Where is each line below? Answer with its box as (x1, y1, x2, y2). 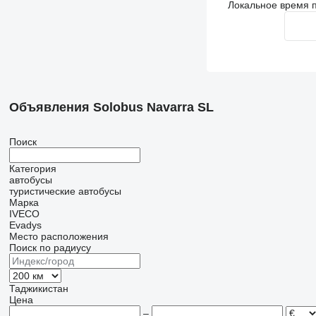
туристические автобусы (8, 186, 121, 197)
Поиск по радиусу (8, 242, 91, 253)
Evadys (8, 219, 42, 231)
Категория (8, 163, 56, 174)
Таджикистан (8, 283, 68, 294)
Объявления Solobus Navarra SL (8, 100, 214, 114)
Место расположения (8, 231, 109, 242)
